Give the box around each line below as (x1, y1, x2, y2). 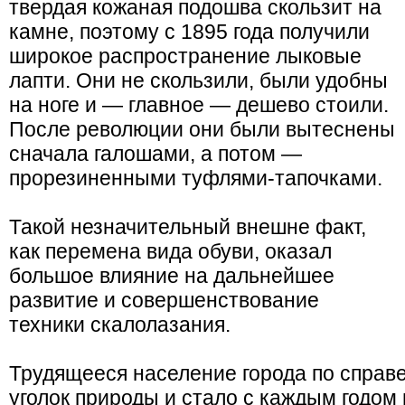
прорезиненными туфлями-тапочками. (9, 166, 382, 190)
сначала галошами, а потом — (9, 142, 302, 165)
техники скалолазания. (9, 313, 231, 336)
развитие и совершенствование (9, 288, 319, 312)
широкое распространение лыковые (9, 44, 362, 68)
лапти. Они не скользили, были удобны (9, 69, 388, 92)
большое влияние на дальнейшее (9, 264, 334, 287)
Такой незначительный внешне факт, (9, 215, 366, 239)
